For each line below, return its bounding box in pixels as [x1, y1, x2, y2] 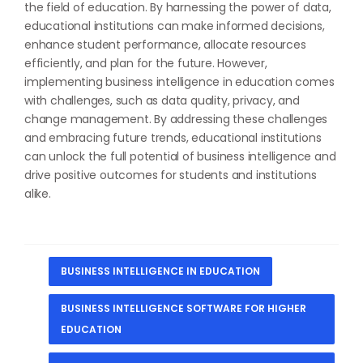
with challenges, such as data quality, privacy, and [24, 92, 300, 109]
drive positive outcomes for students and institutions [24, 166, 317, 183]
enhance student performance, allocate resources [24, 36, 306, 53]
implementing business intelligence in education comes [24, 73, 335, 90]
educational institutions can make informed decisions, [24, 17, 325, 34]
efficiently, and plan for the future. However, [24, 54, 267, 71]
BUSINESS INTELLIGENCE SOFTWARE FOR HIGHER [61, 301, 306, 315]
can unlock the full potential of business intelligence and [24, 147, 336, 164]
